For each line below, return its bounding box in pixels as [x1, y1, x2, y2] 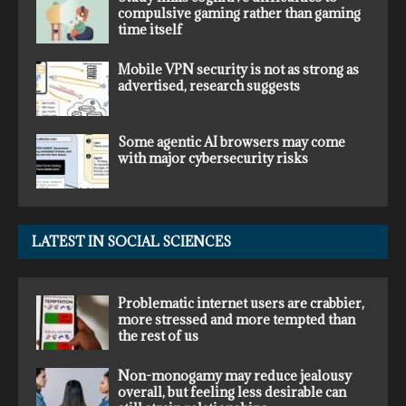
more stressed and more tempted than [118, 310, 355, 328]
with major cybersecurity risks [118, 149, 308, 167]
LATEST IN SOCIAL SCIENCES [32, 232, 231, 250]
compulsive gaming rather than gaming [118, 4, 361, 22]
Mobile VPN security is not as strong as [118, 60, 359, 78]
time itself [118, 20, 182, 38]
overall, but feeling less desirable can [118, 382, 346, 401]
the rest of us [118, 326, 198, 344]
